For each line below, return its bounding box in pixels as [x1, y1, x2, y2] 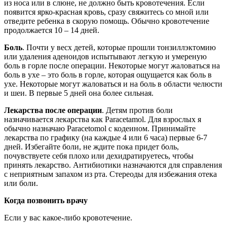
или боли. [4, 178, 38, 187]
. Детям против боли [102, 105, 173, 115]
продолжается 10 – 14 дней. [4, 25, 99, 34]
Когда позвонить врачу [4, 196, 88, 205]
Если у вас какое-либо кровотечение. [4, 213, 132, 222]
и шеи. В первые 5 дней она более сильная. [4, 88, 154, 97]
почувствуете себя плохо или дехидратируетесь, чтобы [4, 151, 194, 160]
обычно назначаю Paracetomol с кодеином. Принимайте [4, 124, 196, 133]
